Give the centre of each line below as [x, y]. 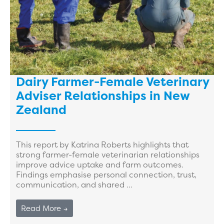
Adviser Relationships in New [103, 96]
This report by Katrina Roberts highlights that [102, 145]
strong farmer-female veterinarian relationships [108, 155]
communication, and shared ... [74, 185]
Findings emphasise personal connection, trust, [106, 175]
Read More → [44, 208]
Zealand [41, 110]
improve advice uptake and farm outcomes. [100, 165]
